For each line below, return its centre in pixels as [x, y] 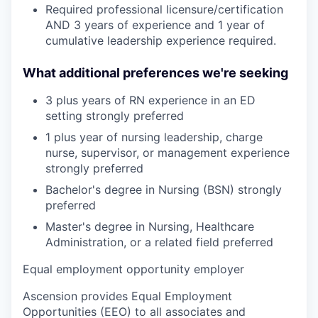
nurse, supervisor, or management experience [168, 152]
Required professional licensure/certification [164, 9]
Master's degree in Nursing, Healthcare [150, 226]
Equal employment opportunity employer [133, 269]
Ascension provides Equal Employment [127, 296]
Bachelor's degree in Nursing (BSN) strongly [164, 189]
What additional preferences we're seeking [155, 72]
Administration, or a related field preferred [159, 242]
